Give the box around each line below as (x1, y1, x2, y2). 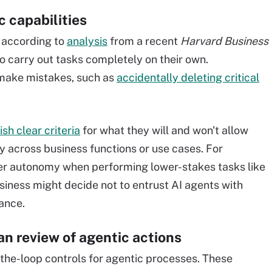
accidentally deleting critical (117, 71, 259, 84)
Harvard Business (180, 35, 268, 47)
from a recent (107, 35, 180, 47)
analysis (67, 35, 107, 47)
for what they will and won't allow (80, 124, 248, 137)
